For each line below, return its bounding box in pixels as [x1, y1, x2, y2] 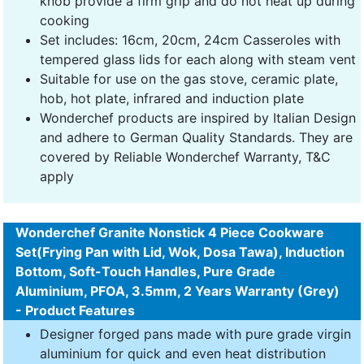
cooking [40, 11, 89, 28]
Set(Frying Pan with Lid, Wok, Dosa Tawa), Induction [15, 243, 344, 260]
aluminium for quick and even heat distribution [40, 344, 326, 362]
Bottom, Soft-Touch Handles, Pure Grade [15, 262, 275, 279]
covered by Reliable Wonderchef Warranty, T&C [40, 148, 331, 165]
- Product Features [15, 301, 135, 318]
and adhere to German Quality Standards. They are [40, 128, 353, 145]
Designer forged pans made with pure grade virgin [40, 325, 351, 342]
